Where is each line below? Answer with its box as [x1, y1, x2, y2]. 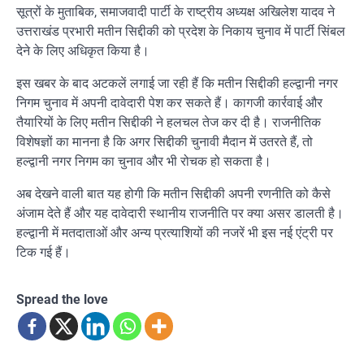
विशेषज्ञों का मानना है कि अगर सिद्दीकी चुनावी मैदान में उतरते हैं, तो [16, 133, 313, 149]
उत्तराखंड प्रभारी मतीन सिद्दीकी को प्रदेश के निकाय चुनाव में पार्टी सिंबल [16, 23, 345, 39]
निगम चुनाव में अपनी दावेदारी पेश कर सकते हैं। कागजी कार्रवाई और [16, 94, 323, 110]
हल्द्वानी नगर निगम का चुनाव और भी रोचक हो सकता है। [16, 153, 271, 169]
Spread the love [16, 291, 108, 307]
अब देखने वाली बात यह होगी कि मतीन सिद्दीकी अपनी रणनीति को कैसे [16, 185, 331, 201]
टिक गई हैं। [16, 244, 71, 260]
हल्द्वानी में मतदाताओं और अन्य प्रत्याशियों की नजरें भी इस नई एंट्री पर [16, 224, 333, 240]
